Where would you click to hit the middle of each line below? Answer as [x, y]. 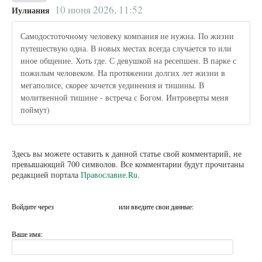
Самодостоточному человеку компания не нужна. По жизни [127, 36]
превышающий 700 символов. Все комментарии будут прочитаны [128, 164]
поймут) [35, 110]
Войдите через [34, 206]
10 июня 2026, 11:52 [99, 9]
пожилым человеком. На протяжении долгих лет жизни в [123, 73]
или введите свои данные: [156, 206]
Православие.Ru [109, 174]
